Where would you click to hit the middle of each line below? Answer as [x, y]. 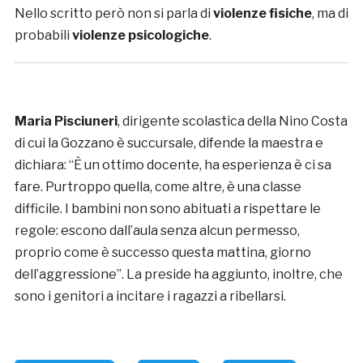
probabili [43, 36]
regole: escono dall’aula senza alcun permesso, [157, 231]
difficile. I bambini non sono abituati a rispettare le [167, 209]
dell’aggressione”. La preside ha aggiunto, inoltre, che [178, 275]
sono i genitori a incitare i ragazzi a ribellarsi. [150, 297]
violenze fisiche [262, 14]
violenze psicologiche [140, 36]
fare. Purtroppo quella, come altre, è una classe [158, 187]
